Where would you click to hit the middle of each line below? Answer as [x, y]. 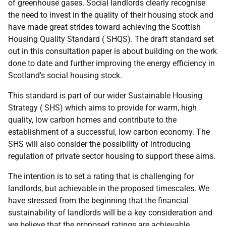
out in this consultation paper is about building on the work [112, 51]
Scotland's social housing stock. [65, 75]
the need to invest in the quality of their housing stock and [111, 15]
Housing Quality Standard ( [57, 39]
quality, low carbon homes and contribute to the [92, 120]
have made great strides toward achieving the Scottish [104, 27]
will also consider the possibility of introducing [107, 144]
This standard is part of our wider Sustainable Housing [105, 96]
